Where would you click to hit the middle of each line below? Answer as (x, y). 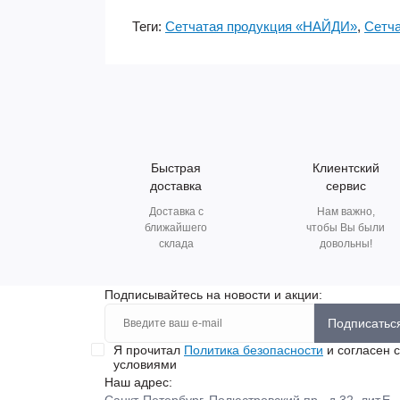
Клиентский (346, 168)
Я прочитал (149, 350)
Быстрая (176, 168)
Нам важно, (346, 212)
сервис (346, 186)
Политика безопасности (254, 350)
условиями (145, 364)
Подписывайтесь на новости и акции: (213, 295)
